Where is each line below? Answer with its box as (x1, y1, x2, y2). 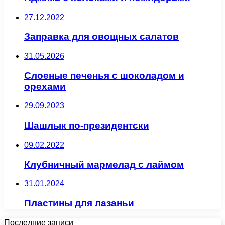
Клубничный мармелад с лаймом (24, 159, 184, 170)
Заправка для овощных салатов (24, 31, 179, 42)
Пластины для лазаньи (24, 197, 134, 208)
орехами (24, 81, 66, 92)
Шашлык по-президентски (24, 120, 149, 131)
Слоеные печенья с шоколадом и (24, 70, 184, 81)
